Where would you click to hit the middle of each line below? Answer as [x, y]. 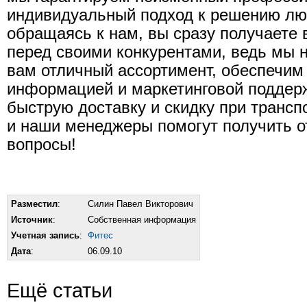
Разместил [34, 204]
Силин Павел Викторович [140, 204]
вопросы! [41, 145]
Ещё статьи [60, 291]
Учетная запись [45, 236]
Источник [32, 220]
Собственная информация [142, 220]
